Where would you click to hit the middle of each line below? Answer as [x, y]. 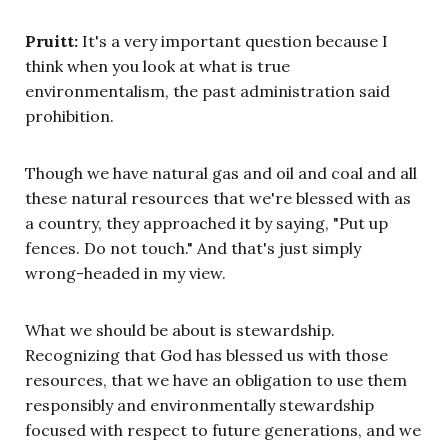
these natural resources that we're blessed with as [218, 197]
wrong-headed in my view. [125, 272]
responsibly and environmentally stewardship [199, 404]
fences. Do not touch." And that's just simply [193, 247]
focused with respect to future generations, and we [223, 429]
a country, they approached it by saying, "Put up [206, 222]
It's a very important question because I [233, 40]
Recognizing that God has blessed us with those [206, 354]
